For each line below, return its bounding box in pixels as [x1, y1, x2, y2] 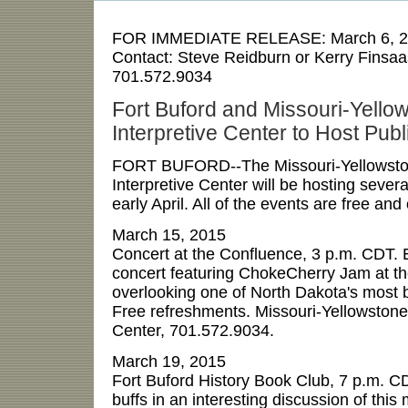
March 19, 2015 [111, 352, 226, 371]
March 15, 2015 [111, 226, 226, 245]
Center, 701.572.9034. [111, 321, 274, 341]
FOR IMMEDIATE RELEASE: [111, 28, 331, 47]
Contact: [111, 47, 178, 66]
